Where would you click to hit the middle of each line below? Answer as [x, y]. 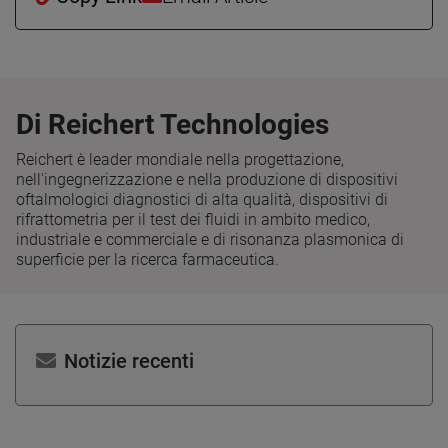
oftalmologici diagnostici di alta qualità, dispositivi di [202, 199]
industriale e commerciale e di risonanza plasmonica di [210, 239]
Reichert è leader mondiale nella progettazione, [180, 159]
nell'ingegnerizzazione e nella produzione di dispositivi [207, 179]
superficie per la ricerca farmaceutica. [147, 259]
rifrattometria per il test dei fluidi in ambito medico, [193, 219]
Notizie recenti [129, 360]
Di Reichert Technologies [172, 124]
